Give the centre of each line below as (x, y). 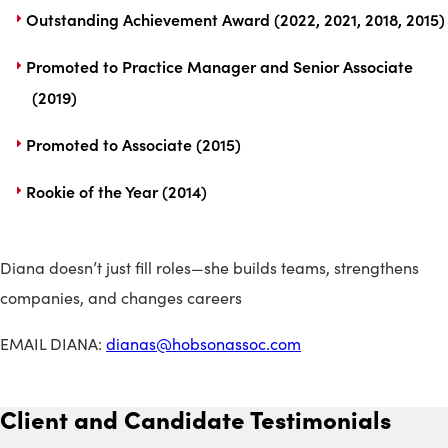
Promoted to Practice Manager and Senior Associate (213, 65)
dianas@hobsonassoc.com (203, 343)
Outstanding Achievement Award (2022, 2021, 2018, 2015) (229, 18)
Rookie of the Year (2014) (110, 190)
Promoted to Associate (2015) (127, 143)
